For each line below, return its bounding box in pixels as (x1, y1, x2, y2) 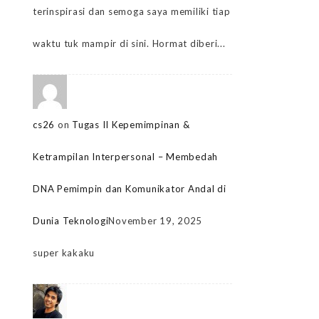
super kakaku (33, 247, 95, 259)
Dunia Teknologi (33, 215, 109, 227)
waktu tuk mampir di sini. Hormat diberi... (33, 38, 226, 50)
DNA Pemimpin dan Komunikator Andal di (33, 183, 226, 195)
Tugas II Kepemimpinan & (72, 119, 190, 131)
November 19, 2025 (108, 215, 202, 227)
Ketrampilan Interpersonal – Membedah (33, 151, 218, 163)
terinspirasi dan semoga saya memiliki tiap (33, 6, 231, 18)
